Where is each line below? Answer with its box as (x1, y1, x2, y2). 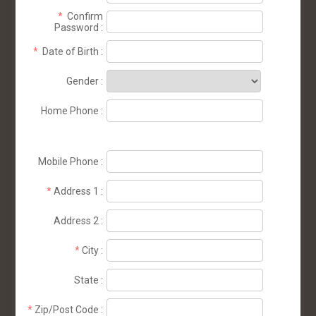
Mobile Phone (38, 155, 99, 167)
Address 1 (54, 185, 99, 197)
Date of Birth (42, 45, 99, 57)
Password (54, 21, 99, 33)
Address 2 (54, 214, 99, 226)
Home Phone (41, 104, 99, 116)
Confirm (67, 10, 104, 22)
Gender (66, 75, 99, 87)
